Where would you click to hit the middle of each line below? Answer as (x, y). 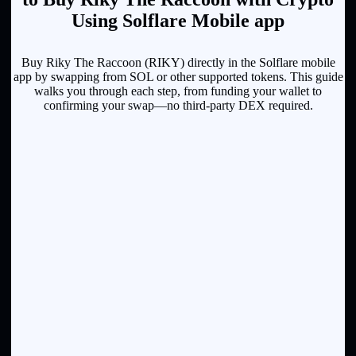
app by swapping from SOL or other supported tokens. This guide (178, 76)
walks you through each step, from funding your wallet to (178, 91)
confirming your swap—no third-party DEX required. (178, 105)
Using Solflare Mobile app (178, 20)
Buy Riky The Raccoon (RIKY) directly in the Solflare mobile (178, 62)
